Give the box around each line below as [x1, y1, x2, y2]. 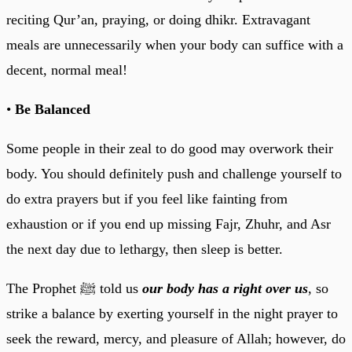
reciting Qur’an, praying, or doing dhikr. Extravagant [6, 11, 310, 27]
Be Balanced [11, 101, 90, 117]
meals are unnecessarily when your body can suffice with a [6, 36, 343, 53]
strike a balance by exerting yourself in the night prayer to [6, 305, 338, 321]
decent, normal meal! [6, 61, 127, 78]
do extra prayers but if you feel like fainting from [6, 190, 288, 207]
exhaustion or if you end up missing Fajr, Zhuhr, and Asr [6, 215, 331, 232]
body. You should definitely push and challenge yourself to [6, 165, 342, 181]
